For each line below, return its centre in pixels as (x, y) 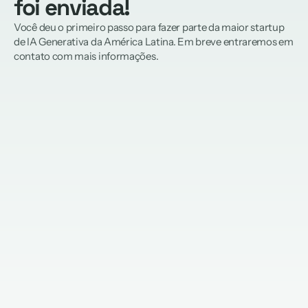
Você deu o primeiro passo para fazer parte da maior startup (149, 27)
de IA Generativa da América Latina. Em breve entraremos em (154, 41)
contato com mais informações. (86, 56)
